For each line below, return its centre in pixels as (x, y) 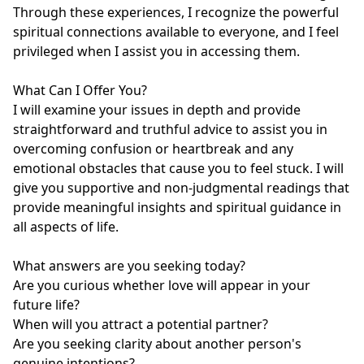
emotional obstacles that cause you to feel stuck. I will (178, 169)
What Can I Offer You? (80, 91)
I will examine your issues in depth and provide (157, 110)
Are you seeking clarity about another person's (157, 344)
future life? (46, 305)
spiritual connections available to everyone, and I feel (176, 32)
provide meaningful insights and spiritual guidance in (177, 208)
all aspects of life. (66, 227)
